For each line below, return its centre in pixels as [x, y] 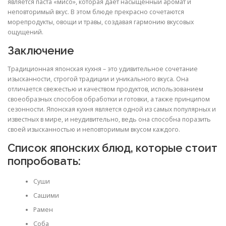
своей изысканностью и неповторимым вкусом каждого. [94, 129]
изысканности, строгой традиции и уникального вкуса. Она [98, 79]
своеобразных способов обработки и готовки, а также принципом [109, 99]
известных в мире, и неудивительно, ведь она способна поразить [109, 119]
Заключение [41, 51]
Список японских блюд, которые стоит [112, 148]
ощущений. [25, 32]
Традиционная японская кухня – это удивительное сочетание [103, 69]
